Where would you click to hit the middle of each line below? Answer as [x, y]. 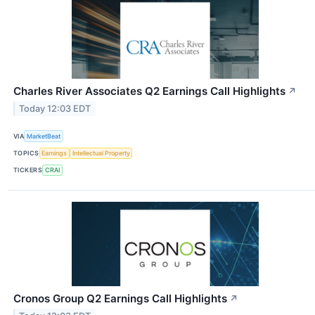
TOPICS [26, 153]
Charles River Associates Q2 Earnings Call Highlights [149, 91]
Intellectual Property [101, 153]
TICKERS [28, 170]
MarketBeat [44, 136]
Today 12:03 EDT [55, 109]
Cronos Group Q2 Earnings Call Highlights [120, 298]
